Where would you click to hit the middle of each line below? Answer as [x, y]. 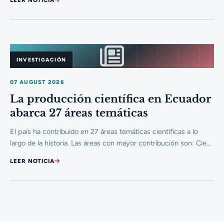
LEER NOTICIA [32, 161]
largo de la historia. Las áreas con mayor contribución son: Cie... [110, 143]
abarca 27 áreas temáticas [79, 113]
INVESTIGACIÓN [41, 59]
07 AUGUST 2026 [37, 82]
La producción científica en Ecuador [110, 99]
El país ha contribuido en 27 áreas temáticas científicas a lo [104, 132]
